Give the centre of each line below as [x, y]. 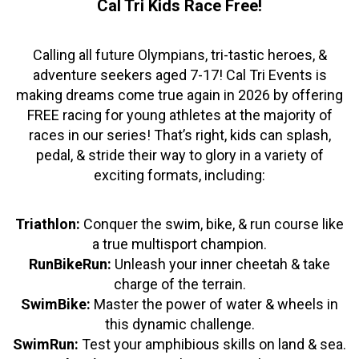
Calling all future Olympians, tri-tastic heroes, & [179, 55]
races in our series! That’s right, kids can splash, [179, 135]
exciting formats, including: [179, 175]
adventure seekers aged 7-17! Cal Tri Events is [179, 75]
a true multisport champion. [179, 244]
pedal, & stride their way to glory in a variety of [179, 155]
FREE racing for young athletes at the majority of [179, 115]
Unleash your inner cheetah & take [221, 264]
